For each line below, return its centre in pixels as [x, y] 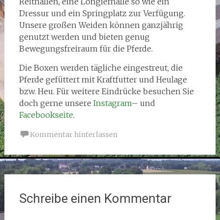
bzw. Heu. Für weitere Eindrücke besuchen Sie [106, 91]
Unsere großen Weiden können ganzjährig [101, 25]
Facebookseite [46, 115]
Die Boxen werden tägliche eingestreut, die [101, 68]
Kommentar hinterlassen [73, 135]
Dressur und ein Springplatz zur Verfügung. [102, 13]
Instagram [112, 103]
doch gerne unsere [56, 103]
